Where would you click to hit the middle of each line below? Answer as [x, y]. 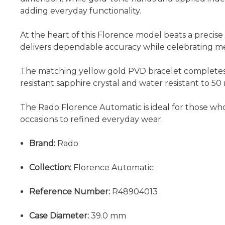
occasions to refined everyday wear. [91, 119]
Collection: [50, 167]
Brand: [42, 143]
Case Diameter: [59, 216]
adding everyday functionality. [81, 11]
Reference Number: [70, 192]
